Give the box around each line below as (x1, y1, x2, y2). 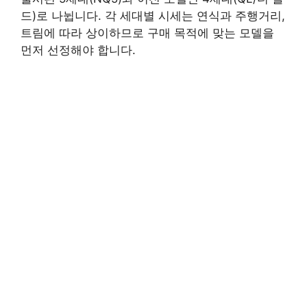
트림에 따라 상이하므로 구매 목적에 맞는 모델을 (21, 25, 274, 40)
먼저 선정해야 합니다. (21, 42, 136, 57)
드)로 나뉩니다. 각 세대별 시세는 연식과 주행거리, (21, 8, 285, 23)
